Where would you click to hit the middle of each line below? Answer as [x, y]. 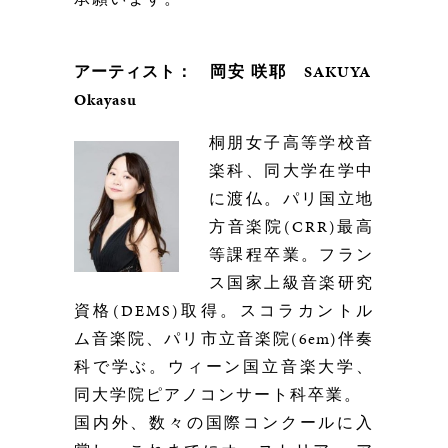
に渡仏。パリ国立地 [291, 198]
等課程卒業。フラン [291, 254]
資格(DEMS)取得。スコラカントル [224, 310]
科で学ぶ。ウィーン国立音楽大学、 [224, 366]
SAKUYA [329, 71]
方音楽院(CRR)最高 [291, 226]
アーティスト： [142, 71]
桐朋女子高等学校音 [291, 142]
